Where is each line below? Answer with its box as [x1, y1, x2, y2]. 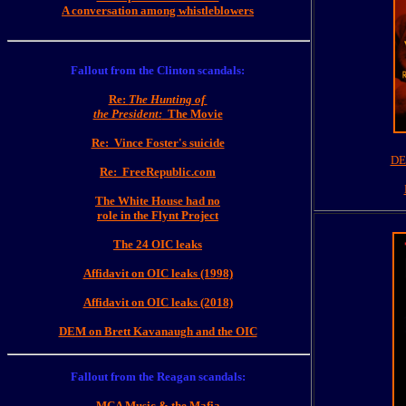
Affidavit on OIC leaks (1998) [82, 266, 233, 280]
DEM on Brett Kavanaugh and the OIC [58, 324, 257, 338]
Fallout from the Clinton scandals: [71, 63, 245, 77]
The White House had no [95, 194, 220, 208]
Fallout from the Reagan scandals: [70, 370, 246, 383]
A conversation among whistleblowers [62, 4, 254, 17]
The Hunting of [128, 92, 208, 106]
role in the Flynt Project [97, 208, 218, 222]
